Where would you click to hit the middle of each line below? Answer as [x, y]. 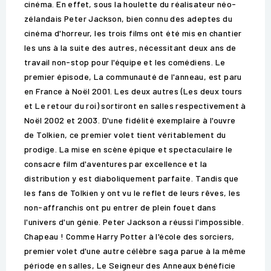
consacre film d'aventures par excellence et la [116, 164]
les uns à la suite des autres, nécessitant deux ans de [130, 48]
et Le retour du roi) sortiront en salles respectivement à [135, 106]
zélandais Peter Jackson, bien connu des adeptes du [128, 19]
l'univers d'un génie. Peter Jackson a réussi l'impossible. [134, 222]
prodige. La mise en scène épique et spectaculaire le [129, 149]
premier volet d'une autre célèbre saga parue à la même [135, 251]
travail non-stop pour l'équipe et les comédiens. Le [125, 62]
